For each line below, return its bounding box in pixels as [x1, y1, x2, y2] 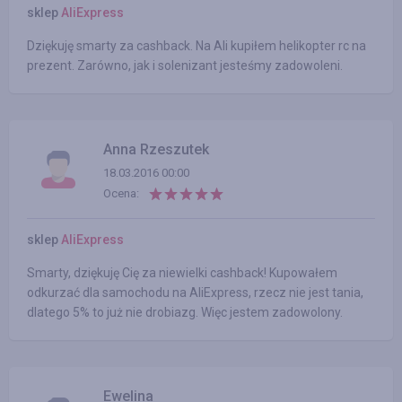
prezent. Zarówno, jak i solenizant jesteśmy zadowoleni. [27, 58, 343, 73]
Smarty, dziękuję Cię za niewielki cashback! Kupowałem [27, 266, 337, 280]
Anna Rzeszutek [103, 141, 209, 158]
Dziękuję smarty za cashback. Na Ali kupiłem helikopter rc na [27, 39, 366, 53]
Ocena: [103, 187, 139, 200]
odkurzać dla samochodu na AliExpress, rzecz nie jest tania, [27, 285, 363, 300]
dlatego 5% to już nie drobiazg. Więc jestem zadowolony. [27, 305, 343, 319]
